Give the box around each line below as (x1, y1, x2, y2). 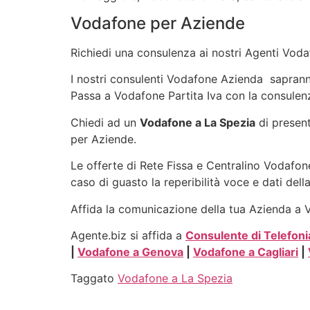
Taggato (71, 271, 118, 286)
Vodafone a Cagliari (193, 244, 298, 259)
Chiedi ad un (71, 115, 140, 129)
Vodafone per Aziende (71, 12, 245, 33)
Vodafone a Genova (77, 244, 183, 259)
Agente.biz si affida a (71, 228, 185, 242)
